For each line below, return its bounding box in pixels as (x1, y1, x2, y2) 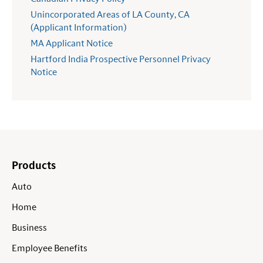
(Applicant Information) (31, 23, 126, 33)
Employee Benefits (12, 244, 87, 254)
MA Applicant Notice (31, 39, 113, 49)
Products (12, 161, 56, 172)
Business (12, 223, 47, 233)
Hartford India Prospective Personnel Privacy (31, 55, 211, 65)
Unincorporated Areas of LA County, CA (31, 10, 190, 20)
